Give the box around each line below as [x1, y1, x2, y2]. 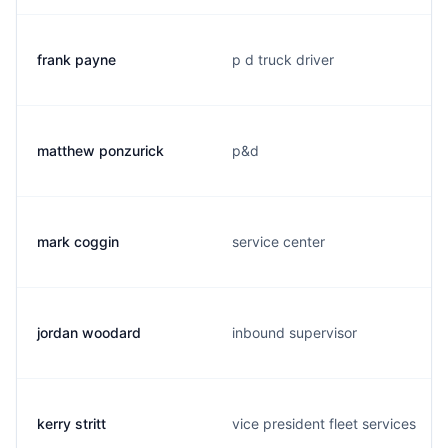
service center [232, 233, 325, 250]
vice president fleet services [232, 415, 416, 432]
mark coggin [37, 233, 119, 250]
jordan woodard [37, 324, 141, 341]
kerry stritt [37, 415, 106, 432]
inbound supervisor [232, 324, 357, 341]
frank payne [37, 51, 116, 68]
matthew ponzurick [37, 142, 164, 159]
